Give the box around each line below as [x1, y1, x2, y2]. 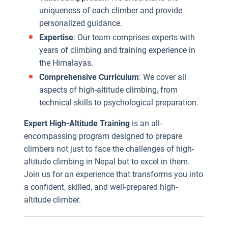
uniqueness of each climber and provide [39, 6, 182, 15]
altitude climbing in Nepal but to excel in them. [24, 157, 190, 166]
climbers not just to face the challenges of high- [24, 144, 194, 154]
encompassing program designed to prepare [24, 131, 182, 141]
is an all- [130, 119, 162, 128]
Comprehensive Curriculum [39, 72, 139, 82]
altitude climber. [24, 195, 81, 205]
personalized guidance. [39, 18, 122, 28]
